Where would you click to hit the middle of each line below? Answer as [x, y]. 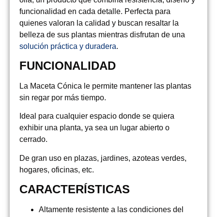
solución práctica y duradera [68, 46]
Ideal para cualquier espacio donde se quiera [97, 116]
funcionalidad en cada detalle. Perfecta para [95, 11]
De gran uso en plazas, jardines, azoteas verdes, [103, 158]
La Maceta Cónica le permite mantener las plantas [105, 86]
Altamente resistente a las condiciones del [111, 210]
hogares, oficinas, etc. [57, 170]
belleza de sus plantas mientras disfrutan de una [102, 34]
